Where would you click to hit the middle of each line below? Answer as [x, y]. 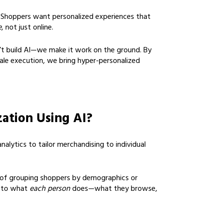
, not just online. [27, 28]
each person [50, 189]
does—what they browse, [114, 189]
